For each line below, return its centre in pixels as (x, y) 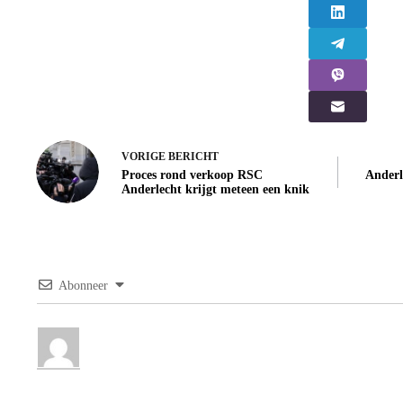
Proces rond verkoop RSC (192, 175)
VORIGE (145, 156)
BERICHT (193, 156)
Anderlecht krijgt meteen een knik (215, 189)
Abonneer (83, 286)
